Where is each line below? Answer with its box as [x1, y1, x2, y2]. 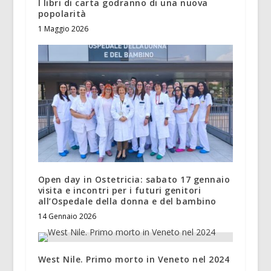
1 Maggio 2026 [38, 24, 88, 34]
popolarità [38, 8, 87, 20]
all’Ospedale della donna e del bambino [38, 195, 217, 207]
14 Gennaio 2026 [38, 211, 96, 221]
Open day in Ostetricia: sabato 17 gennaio [38, 173, 230, 185]
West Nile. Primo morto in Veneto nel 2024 [38, 253, 230, 265]
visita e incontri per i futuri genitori [38, 184, 201, 196]
